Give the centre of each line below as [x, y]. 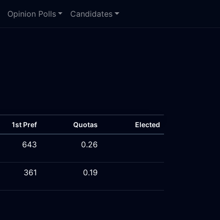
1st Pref [24, 124]
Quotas [85, 124]
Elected [148, 124]
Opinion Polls [31, 14]
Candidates [92, 14]
